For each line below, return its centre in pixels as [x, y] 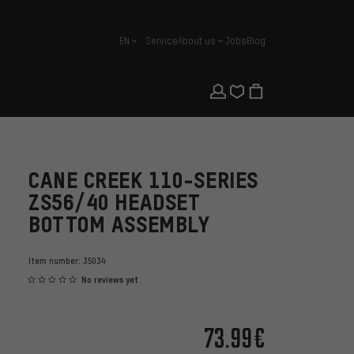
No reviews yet [110, 280]
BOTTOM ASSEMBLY [119, 224]
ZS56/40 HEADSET [115, 202]
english [135, 46]
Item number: [56, 261]
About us [197, 41]
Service [162, 41]
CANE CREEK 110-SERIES [143, 180]
